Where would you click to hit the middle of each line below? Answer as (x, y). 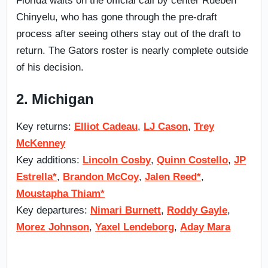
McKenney (41, 143)
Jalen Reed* (173, 176)
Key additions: (49, 160)
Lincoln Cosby (117, 160)
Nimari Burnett (126, 210)
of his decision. (50, 67)
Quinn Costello (192, 160)
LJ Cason (166, 126)
